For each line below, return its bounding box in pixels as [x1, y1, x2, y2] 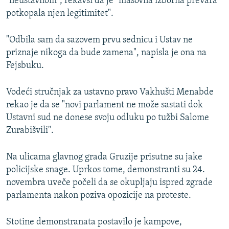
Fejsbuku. [6, 60, 44, 71]
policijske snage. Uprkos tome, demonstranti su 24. [6, 165, 205, 175]
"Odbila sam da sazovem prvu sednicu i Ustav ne [6, 35, 193, 45]
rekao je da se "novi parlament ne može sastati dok [6, 100, 203, 110]
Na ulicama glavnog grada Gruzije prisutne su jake [6, 152, 202, 162]
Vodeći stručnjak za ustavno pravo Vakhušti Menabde [6, 87, 214, 97]
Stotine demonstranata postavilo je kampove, [6, 217, 182, 227]
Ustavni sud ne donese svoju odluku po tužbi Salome [6, 112, 209, 123]
